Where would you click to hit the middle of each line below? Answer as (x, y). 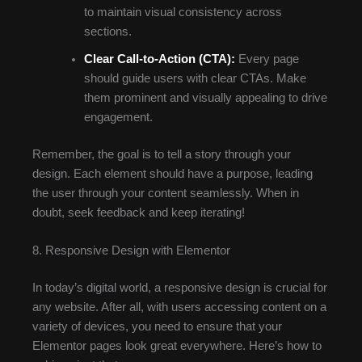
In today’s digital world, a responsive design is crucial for (180, 287)
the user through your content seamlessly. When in (166, 193)
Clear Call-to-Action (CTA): (159, 59)
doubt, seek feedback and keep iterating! (139, 212)
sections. (107, 31)
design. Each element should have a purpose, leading (173, 173)
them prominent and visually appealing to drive (205, 97)
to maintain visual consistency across (183, 12)
